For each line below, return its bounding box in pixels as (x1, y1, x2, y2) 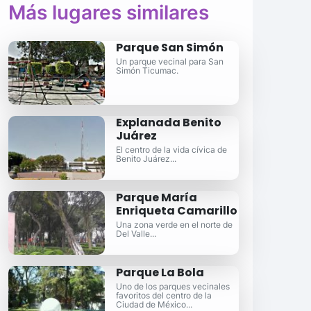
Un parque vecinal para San (116, 56, 224, 67)
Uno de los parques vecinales (116, 281, 230, 292)
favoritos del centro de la (116, 290, 212, 301)
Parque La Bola (116, 264, 205, 280)
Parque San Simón (116, 40, 224, 56)
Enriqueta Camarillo (116, 203, 238, 219)
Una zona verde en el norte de (116, 219, 233, 230)
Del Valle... (116, 228, 157, 239)
